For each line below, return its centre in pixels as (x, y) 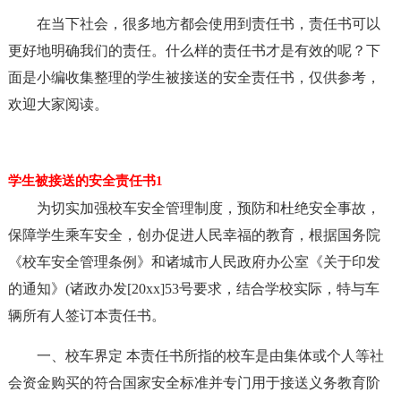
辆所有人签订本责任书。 (86, 316)
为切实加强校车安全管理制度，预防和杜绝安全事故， (208, 208)
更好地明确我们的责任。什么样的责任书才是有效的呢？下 (194, 51)
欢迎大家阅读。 (58, 104)
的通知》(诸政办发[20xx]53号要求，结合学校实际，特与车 (193, 289)
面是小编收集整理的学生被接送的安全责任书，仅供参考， (194, 77)
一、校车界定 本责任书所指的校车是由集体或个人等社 (210, 356)
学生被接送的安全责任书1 (85, 181)
